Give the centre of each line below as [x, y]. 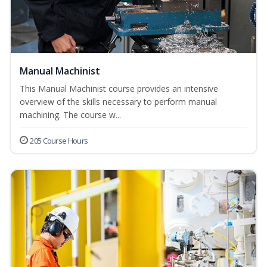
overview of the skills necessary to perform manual [118, 102]
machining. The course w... [70, 115]
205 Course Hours [59, 141]
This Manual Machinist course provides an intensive [119, 89]
